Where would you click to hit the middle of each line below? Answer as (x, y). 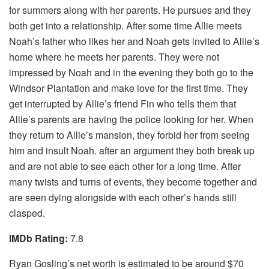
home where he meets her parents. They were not (114, 56)
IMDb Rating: (40, 238)
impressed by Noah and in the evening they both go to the (131, 72)
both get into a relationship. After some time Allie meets (125, 25)
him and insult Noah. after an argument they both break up (132, 150)
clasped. (27, 213)
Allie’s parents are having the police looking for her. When (131, 119)
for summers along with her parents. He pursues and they (130, 10)
